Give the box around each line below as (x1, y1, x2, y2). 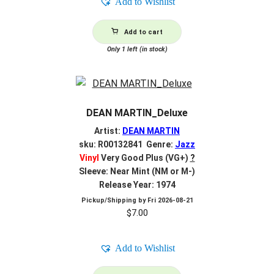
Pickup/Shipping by (81, 196, 147, 204)
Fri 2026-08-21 (147, 196, 193, 204)
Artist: (94, 125, 122, 136)
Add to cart (124, 28, 163, 36)
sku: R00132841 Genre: (79, 139, 175, 149)
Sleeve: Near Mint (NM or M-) (79, 166, 195, 176)
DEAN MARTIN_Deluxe (86, 107, 188, 119)
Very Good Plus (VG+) (98, 152, 188, 163)
